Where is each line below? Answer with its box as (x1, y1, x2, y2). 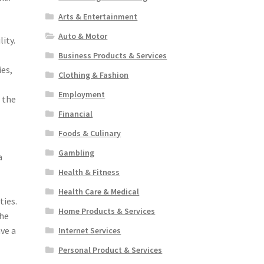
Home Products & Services (58, 205, 156, 216)
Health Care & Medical (58, 186, 140, 197)
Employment (58, 88, 105, 100)
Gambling (58, 147, 95, 158)
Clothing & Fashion (58, 69, 129, 80)
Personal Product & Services (58, 244, 163, 255)
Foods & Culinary (58, 127, 121, 138)
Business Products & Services (58, 49, 167, 61)
